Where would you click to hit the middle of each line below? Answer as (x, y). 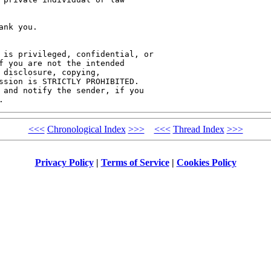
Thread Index (198, 129)
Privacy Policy (64, 162)
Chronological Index (86, 129)
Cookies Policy (206, 162)
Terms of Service (135, 162)
